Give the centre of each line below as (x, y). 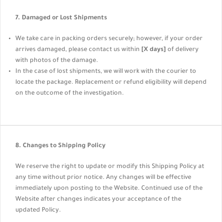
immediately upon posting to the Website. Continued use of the (109, 189)
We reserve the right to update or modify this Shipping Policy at (110, 167)
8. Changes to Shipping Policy (60, 146)
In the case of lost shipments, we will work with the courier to (106, 72)
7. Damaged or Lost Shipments (61, 18)
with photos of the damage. (57, 61)
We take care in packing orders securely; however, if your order (109, 39)
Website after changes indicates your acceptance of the (98, 200)
